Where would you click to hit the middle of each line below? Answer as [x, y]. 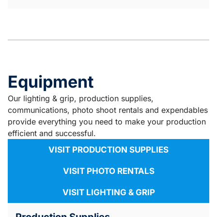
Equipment [51, 82]
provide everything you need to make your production [107, 122]
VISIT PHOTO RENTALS [108, 171]
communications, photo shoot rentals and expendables [108, 110]
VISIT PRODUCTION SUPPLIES [108, 150]
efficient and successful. [53, 133]
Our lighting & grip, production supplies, [81, 99]
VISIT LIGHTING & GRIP [108, 193]
